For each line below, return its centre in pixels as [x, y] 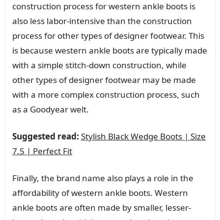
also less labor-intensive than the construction [102, 21]
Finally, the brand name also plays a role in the [103, 178]
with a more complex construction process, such [106, 94]
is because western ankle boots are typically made [110, 50]
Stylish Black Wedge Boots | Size [143, 136]
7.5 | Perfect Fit [42, 151]
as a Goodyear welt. [50, 109]
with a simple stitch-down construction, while [99, 65]
